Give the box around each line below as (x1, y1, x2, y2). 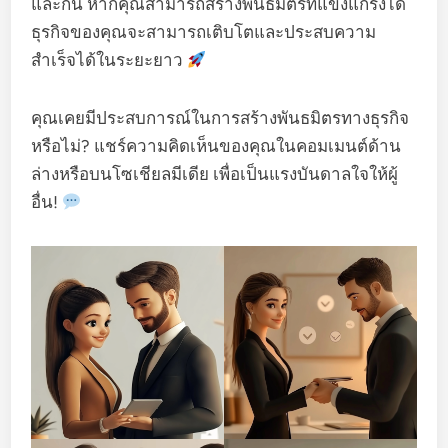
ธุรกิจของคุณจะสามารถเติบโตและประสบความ (31, 22, 377, 42)
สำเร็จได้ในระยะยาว (31, 50, 188, 70)
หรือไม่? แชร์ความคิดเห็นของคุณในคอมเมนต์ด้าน (31, 136, 402, 156)
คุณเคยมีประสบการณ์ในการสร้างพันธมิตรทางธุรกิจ (31, 108, 410, 128)
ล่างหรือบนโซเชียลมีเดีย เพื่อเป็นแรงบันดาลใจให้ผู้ (31, 164, 399, 184)
